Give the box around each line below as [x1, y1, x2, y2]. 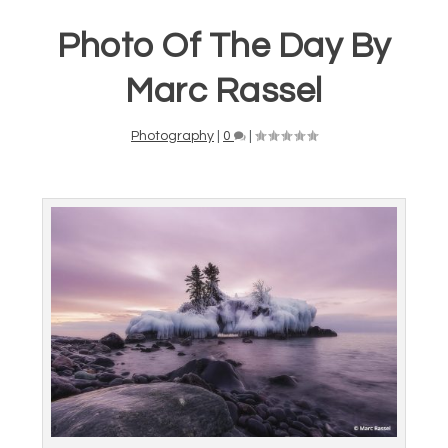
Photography [131, 128, 214, 143]
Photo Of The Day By [57, 27, 391, 64]
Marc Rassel [125, 72, 323, 109]
